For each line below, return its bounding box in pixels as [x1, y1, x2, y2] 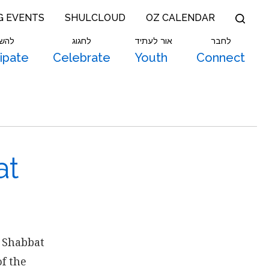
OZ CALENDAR [146, 12, 215, 23]
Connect [196, 50, 245, 65]
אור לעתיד [134, 36, 172, 46]
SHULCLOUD [65, 12, 125, 23]
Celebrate [53, 50, 110, 65]
